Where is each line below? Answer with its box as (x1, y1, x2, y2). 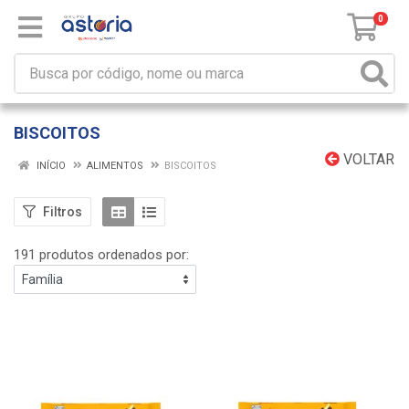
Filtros (43, 204, 82, 219)
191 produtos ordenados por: (14, 246, 189, 263)
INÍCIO (34, 160, 66, 172)
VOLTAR (340, 151, 394, 168)
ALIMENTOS (87, 160, 143, 172)
